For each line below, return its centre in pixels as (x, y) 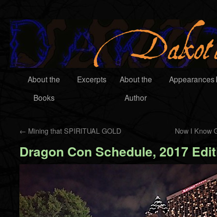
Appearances (192, 79)
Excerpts (92, 79)
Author (136, 97)
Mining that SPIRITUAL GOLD (74, 131)
